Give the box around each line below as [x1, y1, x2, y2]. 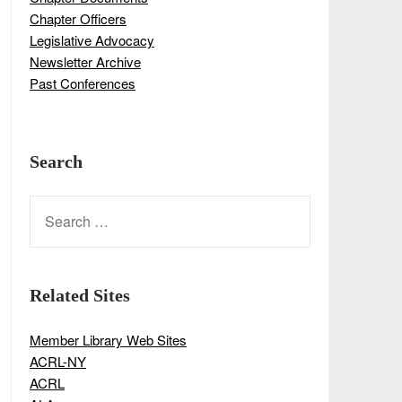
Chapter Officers [29, 8, 127, 28]
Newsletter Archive [29, 51, 141, 71]
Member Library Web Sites [29, 330, 187, 349]
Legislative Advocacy [29, 30, 154, 49]
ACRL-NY [29, 352, 86, 371]
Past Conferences [29, 73, 135, 92]
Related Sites [29, 285, 130, 305]
